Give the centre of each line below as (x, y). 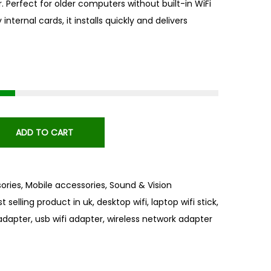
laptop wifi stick (184, 202)
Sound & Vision (141, 185)
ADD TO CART (44, 132)
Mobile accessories (65, 185)
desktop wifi (122, 202)
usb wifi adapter (69, 219)
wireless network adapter (160, 219)
